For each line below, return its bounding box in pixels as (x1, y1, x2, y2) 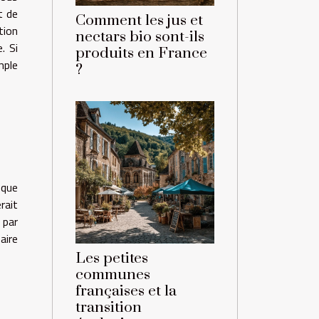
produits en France (75, 44, 207, 63)
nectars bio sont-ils (75, 28, 204, 47)
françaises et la (75, 282, 177, 301)
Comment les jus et (75, 11, 203, 31)
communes (75, 266, 150, 285)
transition (75, 298, 142, 318)
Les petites (75, 249, 148, 268)
